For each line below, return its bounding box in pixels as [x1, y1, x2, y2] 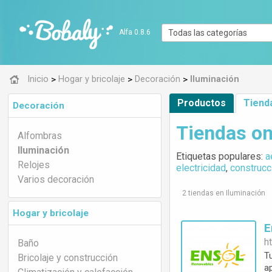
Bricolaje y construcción [18, 252, 118, 263]
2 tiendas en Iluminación [182, 188, 266, 197]
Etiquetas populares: [176, 151, 266, 162]
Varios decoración [18, 174, 94, 185]
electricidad [176, 162, 226, 174]
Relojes [18, 159, 50, 171]
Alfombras [18, 130, 62, 141]
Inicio [27, 73, 49, 84]
